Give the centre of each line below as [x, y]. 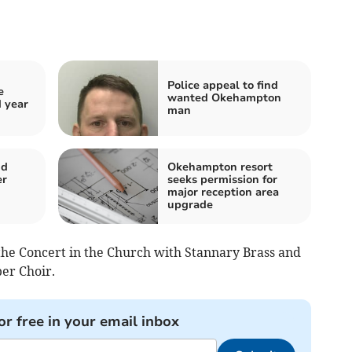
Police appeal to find [223, 86]
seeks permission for [222, 180]
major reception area [223, 192]
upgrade [190, 205]
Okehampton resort [220, 167]
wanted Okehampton [224, 98]
